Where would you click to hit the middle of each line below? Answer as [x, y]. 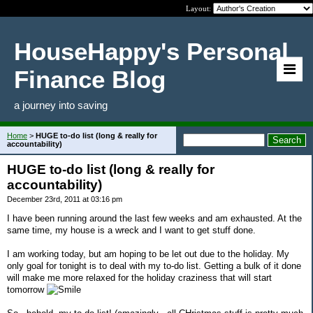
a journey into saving [61, 105]
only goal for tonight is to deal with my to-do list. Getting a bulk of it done [154, 265]
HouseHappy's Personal [151, 51]
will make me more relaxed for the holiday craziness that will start [139, 277]
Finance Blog [90, 79]
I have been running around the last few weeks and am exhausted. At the [154, 218]
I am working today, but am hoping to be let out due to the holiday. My [148, 254]
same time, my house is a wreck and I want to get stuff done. [131, 230]
